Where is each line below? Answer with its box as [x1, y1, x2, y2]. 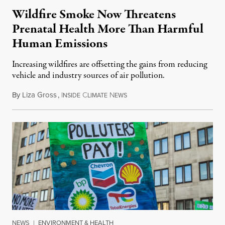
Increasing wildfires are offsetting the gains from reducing [12, 58, 207, 71]
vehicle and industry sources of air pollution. [12, 69, 165, 82]
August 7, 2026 [127, 89, 174, 100]
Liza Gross [22, 89, 57, 100]
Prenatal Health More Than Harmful [12, 20, 203, 38]
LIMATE [87, 91, 107, 100]
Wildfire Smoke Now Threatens [12, 6, 176, 24]
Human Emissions [12, 35, 107, 53]
